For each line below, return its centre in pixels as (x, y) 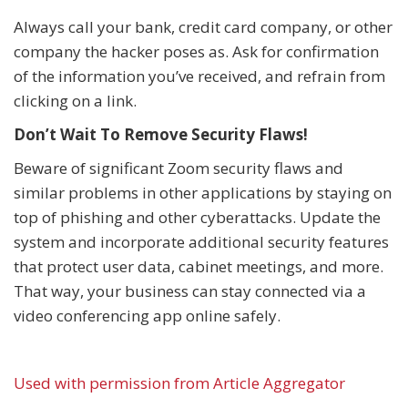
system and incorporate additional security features (201, 242)
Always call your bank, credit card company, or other (203, 27)
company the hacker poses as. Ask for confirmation (196, 51)
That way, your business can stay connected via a (190, 291)
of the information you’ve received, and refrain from (199, 76)
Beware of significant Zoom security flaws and (178, 168)
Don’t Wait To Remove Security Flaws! (161, 134)
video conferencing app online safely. (147, 316)
